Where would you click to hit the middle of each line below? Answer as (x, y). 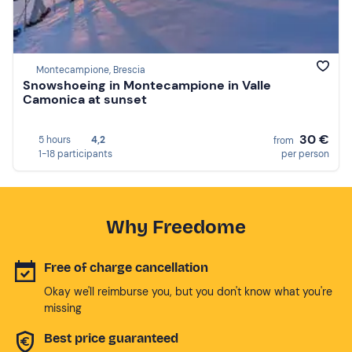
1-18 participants (75, 154)
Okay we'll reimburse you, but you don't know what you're (188, 291)
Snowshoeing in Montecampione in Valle (147, 86)
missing (63, 308)
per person (305, 154)
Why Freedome (176, 227)
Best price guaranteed (111, 338)
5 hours (55, 139)
